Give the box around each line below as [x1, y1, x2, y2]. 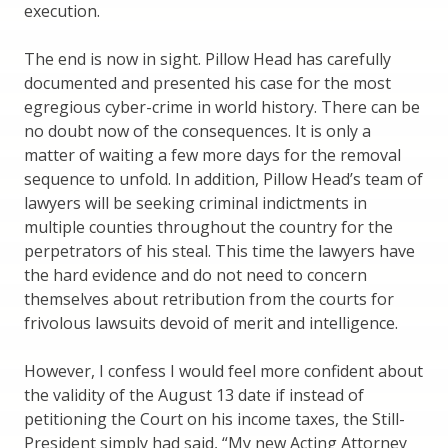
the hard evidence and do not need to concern [24, 264, 367, 287]
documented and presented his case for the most [24, 72, 391, 95]
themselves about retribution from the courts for [24, 288, 394, 311]
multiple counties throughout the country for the [24, 216, 393, 239]
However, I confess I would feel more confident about [24, 360, 423, 383]
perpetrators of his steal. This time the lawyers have [24, 240, 415, 263]
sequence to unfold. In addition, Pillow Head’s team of [24, 168, 423, 191]
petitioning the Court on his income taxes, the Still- [24, 408, 405, 431]
